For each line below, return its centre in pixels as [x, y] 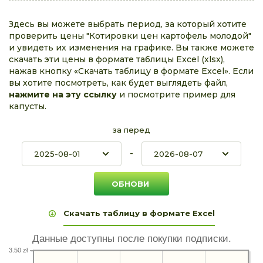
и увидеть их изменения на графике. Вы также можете [131, 48]
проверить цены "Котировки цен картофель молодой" [130, 36]
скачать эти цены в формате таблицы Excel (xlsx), [117, 59]
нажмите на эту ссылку [63, 95]
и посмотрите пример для [176, 95]
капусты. [28, 106]
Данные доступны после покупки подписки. [131, 239]
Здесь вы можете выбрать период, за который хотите [128, 24]
